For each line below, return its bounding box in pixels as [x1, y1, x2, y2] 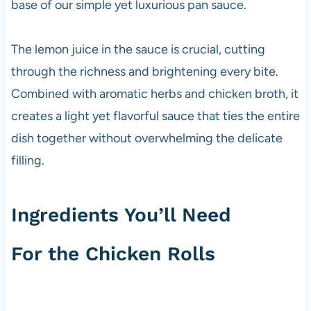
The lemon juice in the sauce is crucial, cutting [10, 41, 265, 57]
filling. [10, 152, 44, 168]
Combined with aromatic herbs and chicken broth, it [10, 85, 299, 101]
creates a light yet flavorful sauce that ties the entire [10, 108, 300, 124]
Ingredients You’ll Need [10, 203, 231, 226]
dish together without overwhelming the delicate [10, 130, 283, 146]
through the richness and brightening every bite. [10, 63, 278, 79]
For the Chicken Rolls [10, 242, 215, 265]
